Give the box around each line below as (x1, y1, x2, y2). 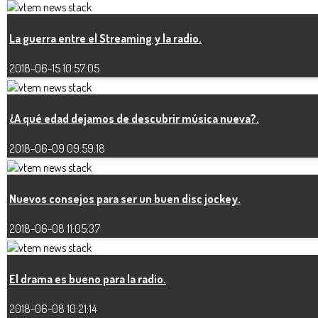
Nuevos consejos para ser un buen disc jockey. (9, 192, 241, 207)
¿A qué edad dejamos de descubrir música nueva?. (9, 111, 259, 126)
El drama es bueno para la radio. (9, 272, 166, 287)
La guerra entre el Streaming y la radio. (9, 31, 202, 46)
